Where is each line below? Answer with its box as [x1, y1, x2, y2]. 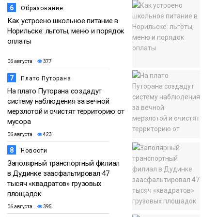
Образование [21, 4, 63, 12]
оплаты [7, 36, 31, 46]
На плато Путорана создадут [7, 86, 102, 95]
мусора [7, 117, 31, 126]
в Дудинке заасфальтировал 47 [7, 169, 109, 178]
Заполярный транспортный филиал [7, 158, 120, 168]
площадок [7, 189, 42, 198]
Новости [21, 147, 47, 154]
